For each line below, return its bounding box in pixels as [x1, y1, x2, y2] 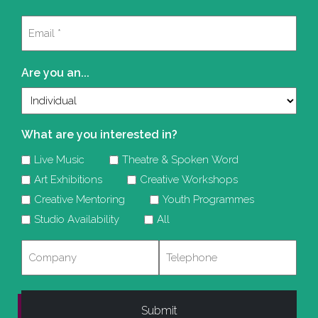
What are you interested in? [21, 128, 177, 142]
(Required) [23, 37, 67, 48]
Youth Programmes [163, 193, 254, 207]
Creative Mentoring [34, 193, 125, 207]
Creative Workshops [140, 173, 238, 187]
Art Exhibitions [34, 173, 102, 187]
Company [21, 241, 73, 256]
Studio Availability [34, 213, 119, 226]
